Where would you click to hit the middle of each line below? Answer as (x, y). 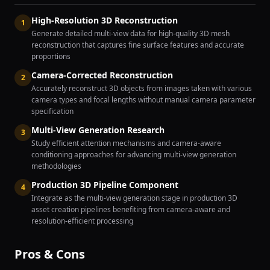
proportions (51, 56)
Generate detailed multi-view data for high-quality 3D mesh (130, 33)
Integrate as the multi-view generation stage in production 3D (134, 198)
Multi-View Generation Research (98, 130)
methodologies (56, 166)
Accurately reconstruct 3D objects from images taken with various (142, 88)
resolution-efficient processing (82, 221)
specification (52, 111)
